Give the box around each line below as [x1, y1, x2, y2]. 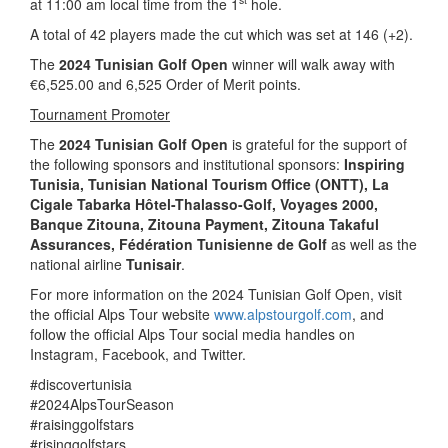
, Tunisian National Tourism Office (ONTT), [80, 173, 368, 194]
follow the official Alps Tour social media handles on [30, 323, 355, 344]
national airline [30, 253, 126, 274]
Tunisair [126, 253, 181, 274]
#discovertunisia [30, 373, 132, 394]
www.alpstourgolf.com [214, 303, 352, 324]
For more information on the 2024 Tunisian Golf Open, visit [30, 283, 402, 304]
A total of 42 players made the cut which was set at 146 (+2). [30, 23, 413, 44]
